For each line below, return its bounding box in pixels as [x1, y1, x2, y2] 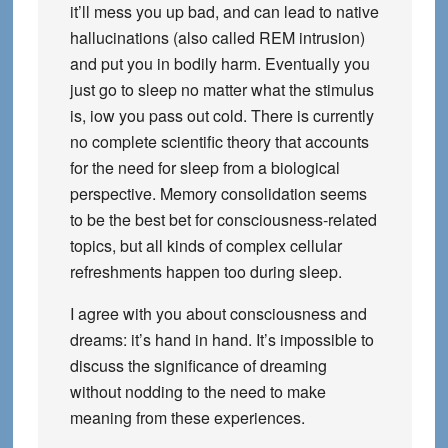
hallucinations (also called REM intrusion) [69, 26, 365, 49]
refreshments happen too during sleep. [69, 260, 342, 283]
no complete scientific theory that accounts [69, 130, 369, 153]
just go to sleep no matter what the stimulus [69, 78, 374, 101]
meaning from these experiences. [69, 406, 305, 429]
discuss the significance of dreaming [69, 354, 327, 377]
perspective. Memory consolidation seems [69, 182, 367, 205]
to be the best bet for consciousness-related [69, 208, 377, 231]
